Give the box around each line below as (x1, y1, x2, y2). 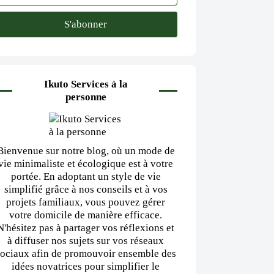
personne (65, 91, 106, 103)
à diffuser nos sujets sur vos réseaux (7, 235, 164, 246)
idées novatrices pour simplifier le (12, 261, 160, 272)
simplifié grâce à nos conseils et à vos (4, 183, 168, 195)
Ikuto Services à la (43, 78, 128, 90)
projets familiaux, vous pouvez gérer (6, 196, 165, 208)
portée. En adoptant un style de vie (10, 171, 161, 182)
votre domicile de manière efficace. (9, 209, 162, 221)
